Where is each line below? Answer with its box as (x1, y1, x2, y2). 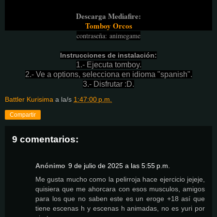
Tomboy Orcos (85, 20, 132, 31)
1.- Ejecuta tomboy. (76, 61, 141, 69)
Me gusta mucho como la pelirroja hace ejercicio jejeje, (35, 175, 205, 183)
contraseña (77, 31, 105, 41)
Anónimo (35, 161, 65, 170)
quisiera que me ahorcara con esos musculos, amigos (35, 185, 205, 193)
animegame (109, 31, 140, 41)
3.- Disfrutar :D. (83, 80, 134, 89)
